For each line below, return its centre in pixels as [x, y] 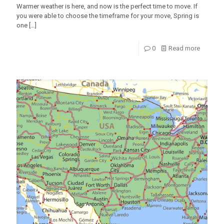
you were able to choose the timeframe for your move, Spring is [108, 15]
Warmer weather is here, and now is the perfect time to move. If [107, 6]
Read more [184, 48]
